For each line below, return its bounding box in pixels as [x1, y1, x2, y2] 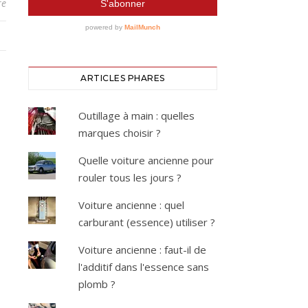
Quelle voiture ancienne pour [78, 153, 214, 167]
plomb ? [78, 277, 116, 291]
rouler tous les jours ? [78, 170, 182, 184]
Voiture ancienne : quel [78, 198, 185, 212]
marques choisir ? [78, 126, 162, 140]
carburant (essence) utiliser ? [78, 215, 216, 229]
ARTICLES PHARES [80, 73, 165, 83]
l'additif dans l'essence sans [78, 260, 210, 274]
